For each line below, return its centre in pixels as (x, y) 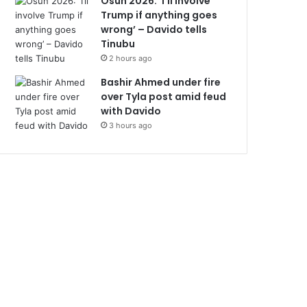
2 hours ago (131, 58)
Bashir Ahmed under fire (161, 82)
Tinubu (118, 44)
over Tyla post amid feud (164, 97)
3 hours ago (131, 125)
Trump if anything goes (159, 15)
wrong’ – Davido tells (154, 29)
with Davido (132, 111)
